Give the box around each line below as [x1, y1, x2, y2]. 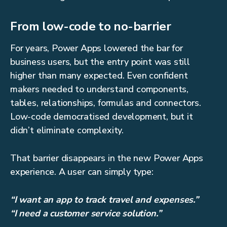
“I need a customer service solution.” [10, 207, 162, 220]
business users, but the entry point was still [10, 56, 190, 68]
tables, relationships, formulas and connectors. [10, 97, 201, 109]
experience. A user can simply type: [10, 166, 154, 178]
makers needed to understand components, [10, 83, 188, 96]
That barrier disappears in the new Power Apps [10, 152, 203, 165]
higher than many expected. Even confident [10, 69, 188, 82]
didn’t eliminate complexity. [10, 124, 124, 137]
